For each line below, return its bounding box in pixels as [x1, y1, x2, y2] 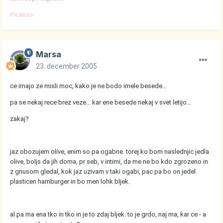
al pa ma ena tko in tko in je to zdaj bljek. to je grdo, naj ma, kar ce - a [10, 210, 207, 218]
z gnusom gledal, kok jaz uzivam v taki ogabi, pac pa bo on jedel [10, 167, 196, 175]
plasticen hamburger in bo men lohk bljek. [10, 177, 130, 185]
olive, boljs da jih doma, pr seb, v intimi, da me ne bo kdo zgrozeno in [10, 157, 209, 165]
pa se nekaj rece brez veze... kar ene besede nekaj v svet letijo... [10, 98, 192, 106]
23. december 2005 [36, 62, 98, 70]
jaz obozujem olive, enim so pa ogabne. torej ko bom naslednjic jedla [10, 147, 210, 155]
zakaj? [10, 114, 29, 122]
